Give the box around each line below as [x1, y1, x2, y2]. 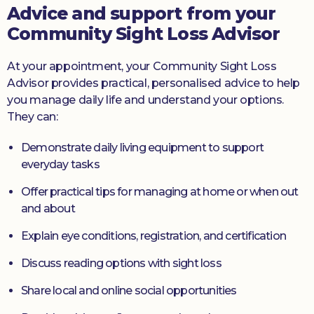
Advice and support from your [7, 3, 276, 24]
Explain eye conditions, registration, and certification [21, 229, 287, 243]
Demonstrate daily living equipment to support [21, 141, 264, 154]
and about [21, 202, 75, 215]
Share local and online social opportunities [21, 284, 237, 297]
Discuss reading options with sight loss [21, 257, 221, 270]
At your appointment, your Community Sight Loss [7, 60, 277, 73]
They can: [7, 110, 58, 123]
